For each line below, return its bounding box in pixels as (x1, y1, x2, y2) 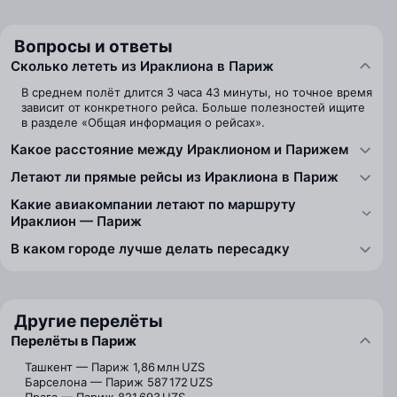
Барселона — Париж (25, 375, 144, 389)
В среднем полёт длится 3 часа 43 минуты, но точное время (21, 85, 372, 99)
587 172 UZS (147, 375, 213, 389)
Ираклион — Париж (11, 213, 142, 230)
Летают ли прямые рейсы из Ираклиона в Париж (11, 168, 339, 185)
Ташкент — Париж (25, 360, 129, 374)
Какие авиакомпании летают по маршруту (11, 196, 296, 213)
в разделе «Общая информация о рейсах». (21, 115, 265, 129)
